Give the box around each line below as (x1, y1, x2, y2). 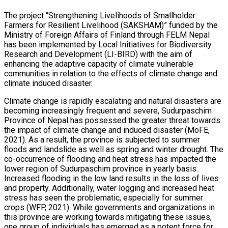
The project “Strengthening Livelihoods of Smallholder (4, 10, 195, 20)
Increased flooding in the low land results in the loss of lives (4, 173, 219, 183)
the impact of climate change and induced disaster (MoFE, (4, 125, 210, 135)
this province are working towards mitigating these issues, (4, 212, 212, 222)
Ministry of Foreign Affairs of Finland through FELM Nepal (4, 30, 210, 40)
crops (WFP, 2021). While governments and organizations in (4, 202, 215, 212)
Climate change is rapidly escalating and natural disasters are (4, 96, 221, 106)
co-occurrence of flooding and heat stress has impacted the (4, 154, 216, 164)
